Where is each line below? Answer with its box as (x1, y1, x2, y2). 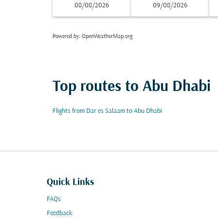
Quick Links (47, 177, 94, 188)
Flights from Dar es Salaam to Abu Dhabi (53, 108, 162, 115)
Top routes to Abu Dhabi (53, 79, 211, 95)
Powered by (53, 34, 79, 39)
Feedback (47, 210, 72, 217)
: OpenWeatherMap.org (79, 34, 132, 39)
